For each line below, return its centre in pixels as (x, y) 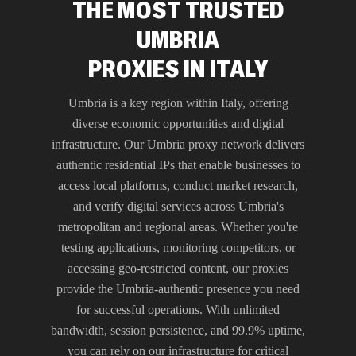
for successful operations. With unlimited (178, 309)
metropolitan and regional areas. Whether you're (178, 226)
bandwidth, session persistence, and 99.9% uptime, (178, 330)
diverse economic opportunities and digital (178, 123)
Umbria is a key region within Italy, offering (178, 103)
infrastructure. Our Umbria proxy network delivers (178, 144)
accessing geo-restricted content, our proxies (178, 268)
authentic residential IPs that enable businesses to (178, 164)
